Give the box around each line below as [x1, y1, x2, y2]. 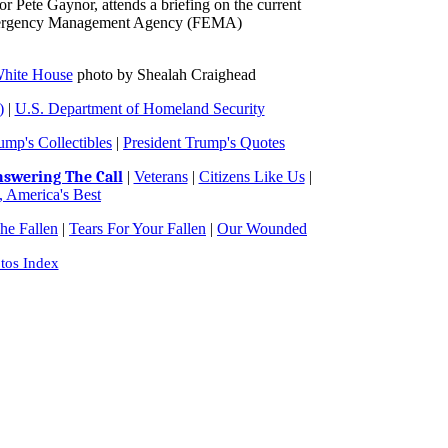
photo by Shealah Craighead [72, 66, 256, 83]
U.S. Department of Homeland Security [14, 100, 265, 117]
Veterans [133, 168, 188, 185]
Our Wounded [217, 220, 307, 237]
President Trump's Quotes [123, 134, 285, 151]
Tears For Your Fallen [69, 220, 206, 237]
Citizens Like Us [198, 168, 305, 185]
